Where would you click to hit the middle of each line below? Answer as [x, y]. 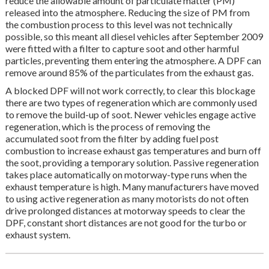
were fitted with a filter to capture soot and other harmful [122, 49]
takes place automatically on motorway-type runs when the [126, 175]
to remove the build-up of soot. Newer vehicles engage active [130, 115]
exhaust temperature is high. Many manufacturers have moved [132, 187]
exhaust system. [38, 235]
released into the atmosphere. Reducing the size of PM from [127, 13]
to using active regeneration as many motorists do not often [127, 199]
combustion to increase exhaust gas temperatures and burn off [133, 151]
